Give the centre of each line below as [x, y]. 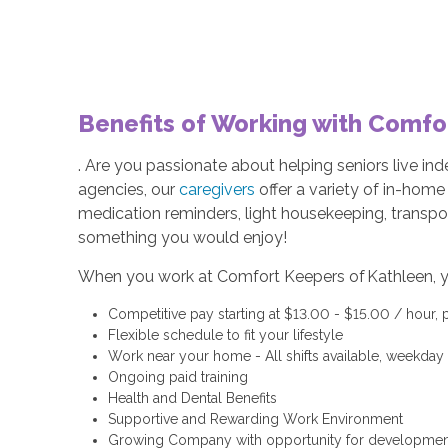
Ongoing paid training [177, 377]
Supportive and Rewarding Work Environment [255, 419]
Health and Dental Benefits [192, 398]
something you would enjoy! [187, 238]
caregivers [218, 190]
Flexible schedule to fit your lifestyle [225, 335]
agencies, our [128, 190]
